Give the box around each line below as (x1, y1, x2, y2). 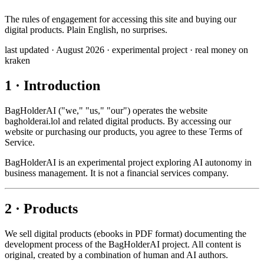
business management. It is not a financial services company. (5, 167, 229, 178)
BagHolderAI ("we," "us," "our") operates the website (5, 105, 207, 115)
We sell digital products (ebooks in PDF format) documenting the (5, 228, 246, 239)
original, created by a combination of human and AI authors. (5, 249, 228, 260)
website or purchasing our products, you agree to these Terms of (5, 126, 242, 137)
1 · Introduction (5, 77, 100, 93)
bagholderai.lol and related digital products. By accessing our (5, 115, 231, 126)
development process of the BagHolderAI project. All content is (5, 239, 241, 249)
